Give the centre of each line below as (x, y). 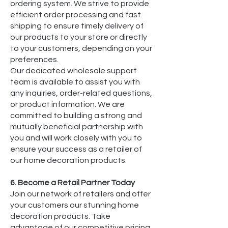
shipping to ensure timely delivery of (77, 26)
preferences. (34, 60)
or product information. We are (67, 105)
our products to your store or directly (79, 37)
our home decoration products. (68, 161)
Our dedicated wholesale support (74, 71)
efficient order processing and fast (76, 15)
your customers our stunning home (75, 205)
